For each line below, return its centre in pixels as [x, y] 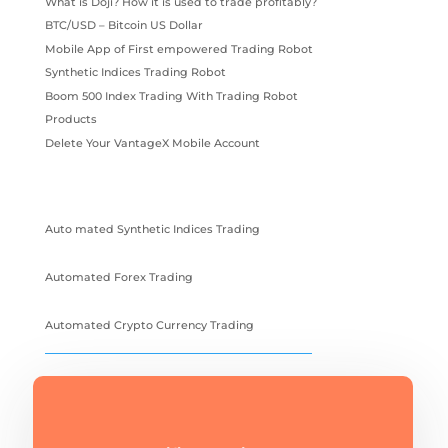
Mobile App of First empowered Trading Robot [178, 48]
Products [70, 119]
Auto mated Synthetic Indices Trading [152, 229]
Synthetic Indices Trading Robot [135, 72]
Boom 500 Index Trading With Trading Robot [171, 95]
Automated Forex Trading [118, 277]
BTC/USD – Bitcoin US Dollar [123, 25]
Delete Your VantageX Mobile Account [152, 142]
